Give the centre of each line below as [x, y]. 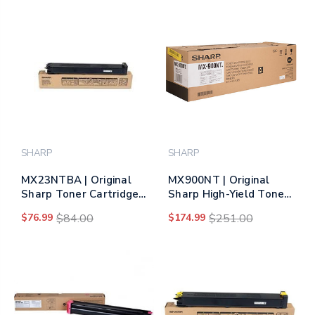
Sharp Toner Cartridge [80, 194]
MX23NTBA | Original [76, 180]
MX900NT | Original [219, 180]
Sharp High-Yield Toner [229, 194]
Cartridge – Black [213, 208]
